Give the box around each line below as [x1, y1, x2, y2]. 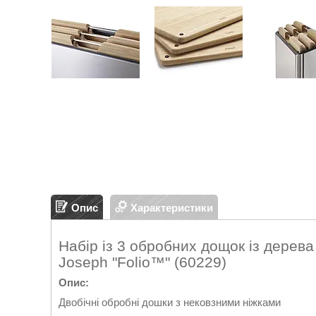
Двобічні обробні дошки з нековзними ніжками [59, 296, 284, 309]
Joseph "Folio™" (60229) [59, 254, 226, 270]
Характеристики [130, 201, 213, 214]
